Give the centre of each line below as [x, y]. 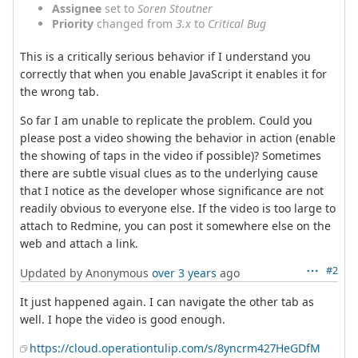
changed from [135, 23]
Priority [73, 23]
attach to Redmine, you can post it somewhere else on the [175, 225]
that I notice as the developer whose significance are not [172, 190]
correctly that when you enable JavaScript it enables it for [173, 74]
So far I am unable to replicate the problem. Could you [166, 120]
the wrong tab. [60, 91]
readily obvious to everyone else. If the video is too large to [178, 208]
